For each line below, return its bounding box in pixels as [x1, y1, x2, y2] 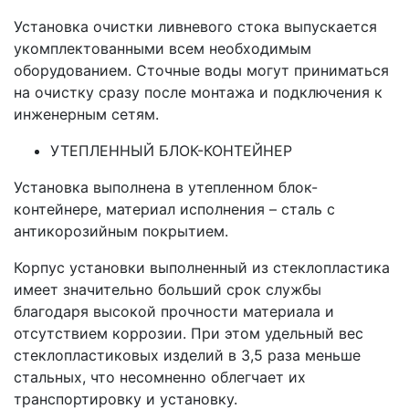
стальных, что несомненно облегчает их [14, 368, 306, 387]
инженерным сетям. [14, 105, 159, 124]
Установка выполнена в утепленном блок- [14, 178, 318, 197]
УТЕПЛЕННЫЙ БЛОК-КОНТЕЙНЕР [50, 142, 292, 161]
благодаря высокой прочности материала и [14, 302, 334, 321]
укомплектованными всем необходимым [14, 39, 311, 58]
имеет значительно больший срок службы [14, 280, 321, 299]
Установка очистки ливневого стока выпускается [14, 17, 377, 37]
